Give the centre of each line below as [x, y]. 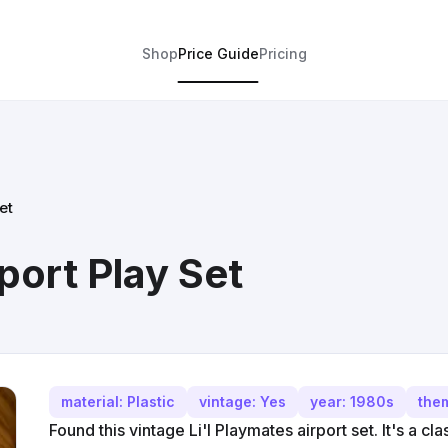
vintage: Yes [242, 401]
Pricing [282, 53]
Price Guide [218, 53]
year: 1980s [352, 401]
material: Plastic [118, 401]
